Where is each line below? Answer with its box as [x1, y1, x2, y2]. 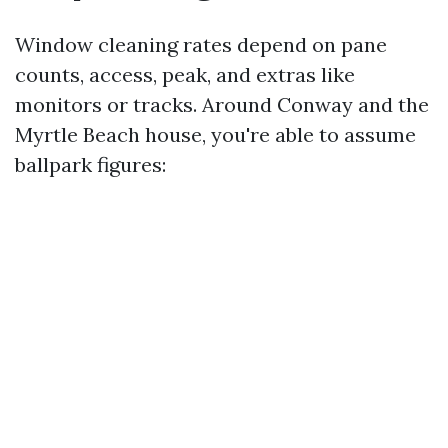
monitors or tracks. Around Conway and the [15, 92, 429, 117]
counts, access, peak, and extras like [15, 62, 355, 87]
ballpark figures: [15, 152, 166, 177]
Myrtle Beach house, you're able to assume [15, 122, 416, 147]
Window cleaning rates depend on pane [15, 32, 387, 57]
